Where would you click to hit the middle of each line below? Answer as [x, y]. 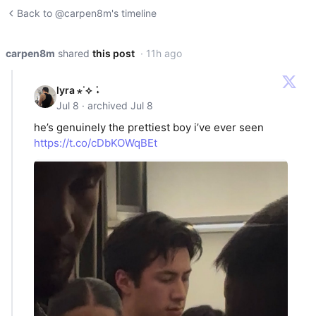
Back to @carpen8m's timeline [87, 13]
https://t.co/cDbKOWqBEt [96, 143]
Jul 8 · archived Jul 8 [105, 105]
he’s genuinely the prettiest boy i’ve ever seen [149, 128]
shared [74, 53]
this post [114, 53]
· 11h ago [161, 53]
